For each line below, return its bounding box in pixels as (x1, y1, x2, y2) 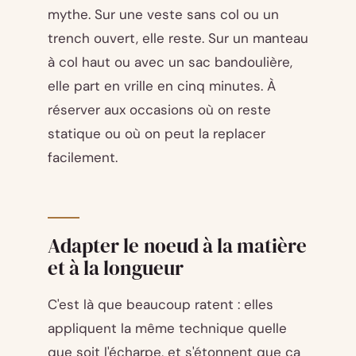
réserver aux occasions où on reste (48, 101, 271, 119)
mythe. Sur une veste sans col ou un (48, 6, 279, 24)
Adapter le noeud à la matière (48, 232, 308, 260)
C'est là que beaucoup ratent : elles (48, 296, 273, 314)
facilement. (48, 149, 118, 167)
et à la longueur (48, 254, 184, 282)
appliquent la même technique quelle (48, 319, 287, 338)
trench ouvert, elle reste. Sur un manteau (48, 29, 308, 48)
